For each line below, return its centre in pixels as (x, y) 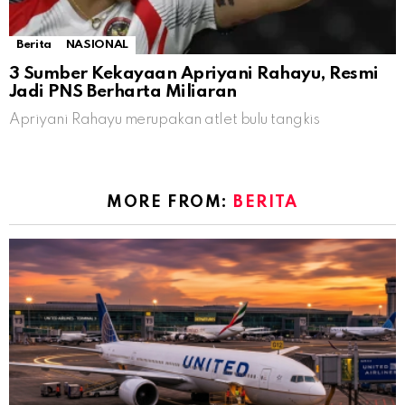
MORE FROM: (170, 203)
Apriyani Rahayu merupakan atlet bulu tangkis (165, 120)
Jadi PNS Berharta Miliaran (123, 92)
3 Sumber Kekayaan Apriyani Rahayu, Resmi (194, 74)
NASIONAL (97, 45)
